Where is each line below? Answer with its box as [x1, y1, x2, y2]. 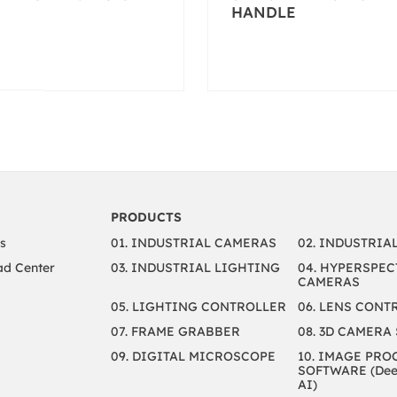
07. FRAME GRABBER [110, 323, 240, 339]
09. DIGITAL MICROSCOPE [110, 348, 276, 364]
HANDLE [230, 2, 296, 21]
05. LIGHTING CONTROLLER [110, 299, 286, 315]
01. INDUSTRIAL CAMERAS [110, 235, 276, 250]
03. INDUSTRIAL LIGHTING [110, 260, 280, 276]
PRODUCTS [110, 209, 182, 225]
